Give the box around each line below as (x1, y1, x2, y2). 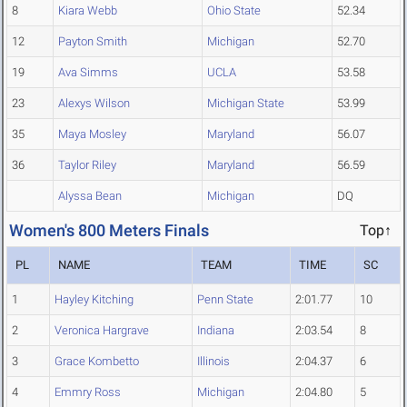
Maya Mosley (58, 127, 126, 142)
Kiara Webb (58, 4, 117, 18)
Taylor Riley (58, 158, 116, 173)
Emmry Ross (55, 385, 121, 400)
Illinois (197, 354, 230, 369)
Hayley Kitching (55, 293, 134, 307)
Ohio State (207, 4, 261, 18)
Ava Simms (58, 65, 118, 80)
